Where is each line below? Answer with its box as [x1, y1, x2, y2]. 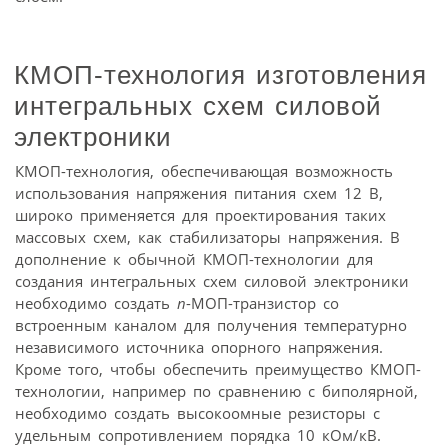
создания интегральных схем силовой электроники [15, 271, 409, 292]
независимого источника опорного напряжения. [15, 337, 383, 358]
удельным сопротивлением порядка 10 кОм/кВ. [15, 425, 381, 446]
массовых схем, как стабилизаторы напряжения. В [15, 227, 400, 248]
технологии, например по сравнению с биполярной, [15, 381, 418, 402]
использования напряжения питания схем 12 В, [15, 183, 383, 204]
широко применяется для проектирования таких [15, 205, 386, 226]
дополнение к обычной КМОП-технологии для [15, 249, 373, 270]
